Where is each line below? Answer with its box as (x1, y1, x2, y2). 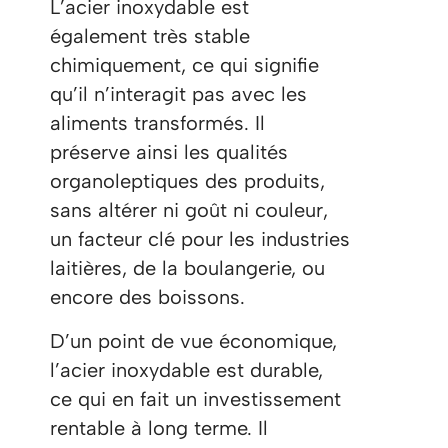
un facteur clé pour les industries (50, 227, 350, 252)
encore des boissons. (50, 285, 245, 310)
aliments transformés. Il (50, 111, 265, 136)
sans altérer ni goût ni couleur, (50, 198, 328, 223)
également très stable (50, 24, 250, 49)
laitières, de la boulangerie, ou (50, 256, 325, 281)
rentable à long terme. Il (50, 416, 268, 441)
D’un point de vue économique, (50, 329, 337, 354)
